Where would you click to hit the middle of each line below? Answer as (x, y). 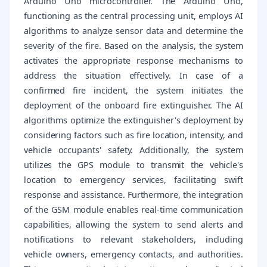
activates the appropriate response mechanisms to (133, 60)
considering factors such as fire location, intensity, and (133, 135)
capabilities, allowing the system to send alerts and (133, 224)
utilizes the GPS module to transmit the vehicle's (133, 164)
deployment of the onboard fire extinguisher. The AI (133, 105)
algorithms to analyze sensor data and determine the (133, 30)
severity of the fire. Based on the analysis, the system (133, 45)
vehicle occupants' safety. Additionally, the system (133, 150)
